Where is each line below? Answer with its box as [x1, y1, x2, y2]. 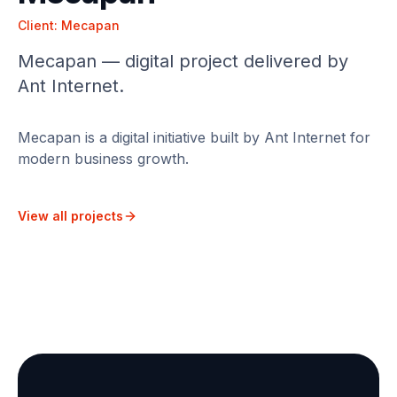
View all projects [18, 208, 123, 223]
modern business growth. [18, 150, 189, 167]
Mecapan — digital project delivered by [18, 51, 348, 72]
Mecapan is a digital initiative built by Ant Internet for [18, 128, 370, 146]
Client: [18, 18, 61, 33]
